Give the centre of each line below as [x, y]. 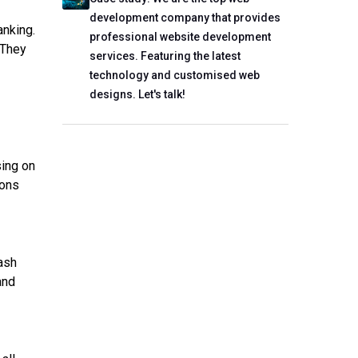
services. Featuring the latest [165, 56]
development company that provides [185, 18]
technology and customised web [174, 75]
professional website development [180, 37]
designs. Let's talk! [137, 94]
